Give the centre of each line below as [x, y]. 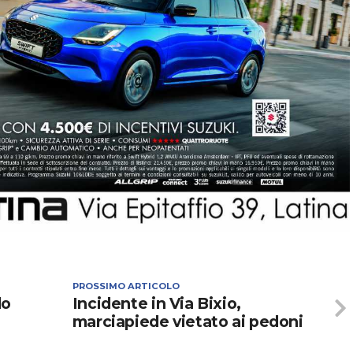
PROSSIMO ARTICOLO [126, 286]
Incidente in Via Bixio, [156, 304]
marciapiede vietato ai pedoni [188, 322]
